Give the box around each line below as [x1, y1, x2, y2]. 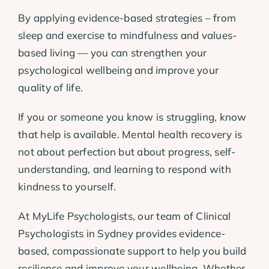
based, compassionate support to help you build [18, 244, 247, 257]
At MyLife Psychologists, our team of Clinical [18, 209, 231, 222]
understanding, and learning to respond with [18, 162, 231, 175]
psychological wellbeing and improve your [18, 63, 219, 76]
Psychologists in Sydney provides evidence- [18, 226, 226, 240]
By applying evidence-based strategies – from [18, 11, 237, 24]
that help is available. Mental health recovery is [18, 127, 243, 141]
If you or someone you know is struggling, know [18, 110, 247, 123]
